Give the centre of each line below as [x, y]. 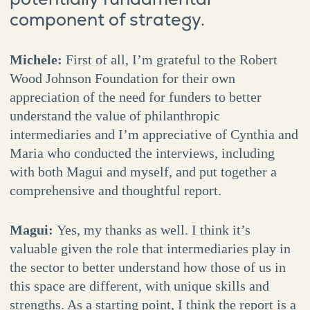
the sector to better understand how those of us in [147, 267]
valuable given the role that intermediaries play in [150, 249]
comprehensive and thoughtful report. [115, 191]
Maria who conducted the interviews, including [142, 153]
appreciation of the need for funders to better [135, 97]
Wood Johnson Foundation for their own [122, 79]
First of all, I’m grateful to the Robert [171, 60]
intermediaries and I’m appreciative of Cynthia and [154, 135]
